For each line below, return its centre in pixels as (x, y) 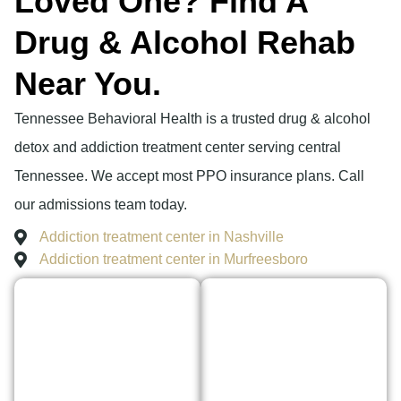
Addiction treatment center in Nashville (161, 237)
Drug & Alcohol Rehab (185, 43)
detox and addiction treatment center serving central (178, 148)
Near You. (88, 84)
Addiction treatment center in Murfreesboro (173, 260)
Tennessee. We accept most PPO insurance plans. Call (189, 176)
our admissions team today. (101, 205)
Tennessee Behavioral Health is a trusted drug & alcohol (192, 119)
